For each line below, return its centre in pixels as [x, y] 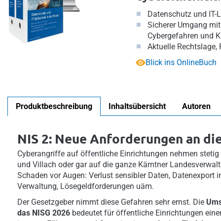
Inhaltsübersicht [137, 106]
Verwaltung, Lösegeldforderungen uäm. [86, 186]
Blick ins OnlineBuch [181, 62]
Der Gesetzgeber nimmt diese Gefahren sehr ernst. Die [112, 202]
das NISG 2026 [45, 213]
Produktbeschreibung [54, 106]
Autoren [196, 106]
